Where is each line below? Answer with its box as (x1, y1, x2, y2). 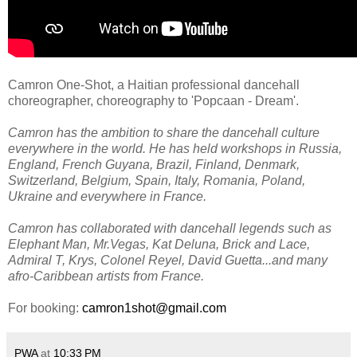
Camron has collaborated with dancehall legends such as (8, 222, 331, 236)
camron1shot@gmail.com (82, 301, 226, 316)
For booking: (8, 301, 82, 316)
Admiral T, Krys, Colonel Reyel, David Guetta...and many (8, 253, 328, 268)
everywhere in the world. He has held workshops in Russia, (8, 142, 342, 156)
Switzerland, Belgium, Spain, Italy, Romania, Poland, (8, 174, 305, 188)
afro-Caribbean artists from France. (8, 269, 204, 284)
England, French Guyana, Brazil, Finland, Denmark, (8, 158, 300, 172)
